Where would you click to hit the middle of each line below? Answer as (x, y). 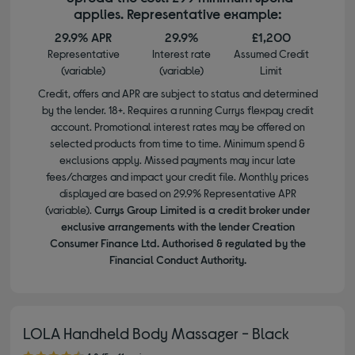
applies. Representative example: (177, 13)
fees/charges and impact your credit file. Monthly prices (177, 176)
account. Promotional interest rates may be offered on (177, 126)
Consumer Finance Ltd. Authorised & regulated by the (177, 242)
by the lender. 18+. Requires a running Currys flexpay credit (177, 109)
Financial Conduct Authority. (177, 259)
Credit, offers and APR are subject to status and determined (177, 93)
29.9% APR (84, 36)
